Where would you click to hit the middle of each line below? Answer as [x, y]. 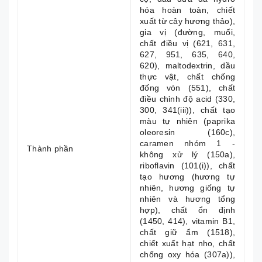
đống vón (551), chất [187, 88]
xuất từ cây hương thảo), [187, 21]
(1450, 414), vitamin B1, [187, 221]
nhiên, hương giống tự [187, 188]
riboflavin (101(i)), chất [187, 166]
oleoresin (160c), [187, 132]
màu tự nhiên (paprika [187, 121]
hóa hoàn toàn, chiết [187, 10]
